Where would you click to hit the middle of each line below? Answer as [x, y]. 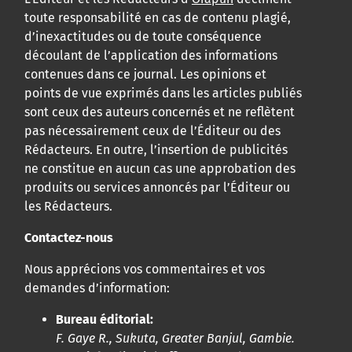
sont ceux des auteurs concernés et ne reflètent [159, 112]
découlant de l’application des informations [151, 56]
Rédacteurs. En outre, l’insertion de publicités [156, 150]
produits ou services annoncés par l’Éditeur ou [157, 188]
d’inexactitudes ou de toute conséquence [143, 37]
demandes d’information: [97, 288]
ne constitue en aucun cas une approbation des [160, 169]
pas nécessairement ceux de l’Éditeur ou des [152, 131]
